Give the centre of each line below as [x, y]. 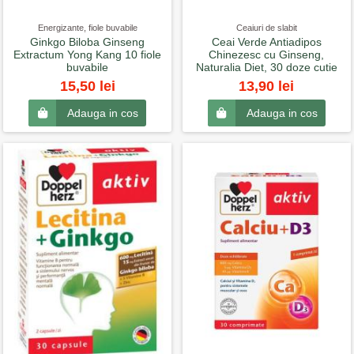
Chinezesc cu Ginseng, [267, 55]
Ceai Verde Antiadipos [266, 42]
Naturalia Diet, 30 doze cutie [266, 68]
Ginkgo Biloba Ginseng [88, 42]
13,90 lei [267, 86]
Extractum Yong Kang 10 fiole [88, 55]
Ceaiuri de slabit [266, 28]
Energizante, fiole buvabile [87, 28]
